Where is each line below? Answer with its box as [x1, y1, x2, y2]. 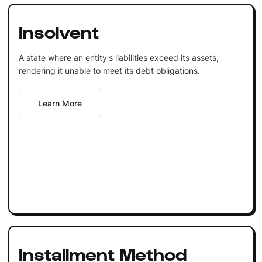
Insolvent [18, 20, 99, 42]
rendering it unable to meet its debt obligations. [18, 65, 200, 75]
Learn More [37, 98, 82, 108]
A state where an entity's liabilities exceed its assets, [18, 52, 219, 63]
